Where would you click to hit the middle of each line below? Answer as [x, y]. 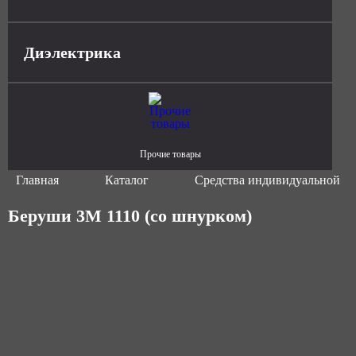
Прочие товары [170, 154]
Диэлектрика [72, 52]
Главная [37, 180]
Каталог [127, 180]
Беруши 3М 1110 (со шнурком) [130, 216]
